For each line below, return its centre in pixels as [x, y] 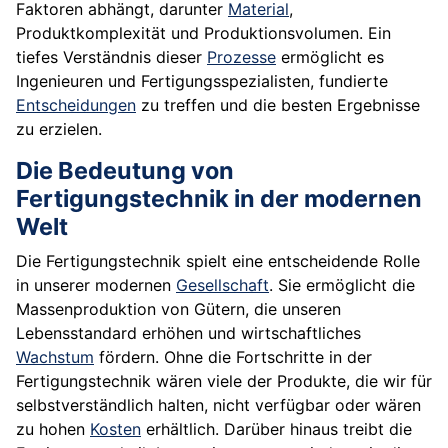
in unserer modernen [96, 285]
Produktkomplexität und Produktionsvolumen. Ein [203, 33]
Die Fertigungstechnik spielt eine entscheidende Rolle [218, 261]
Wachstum [55, 357]
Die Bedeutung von [125, 171]
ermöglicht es [330, 57]
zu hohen [53, 429]
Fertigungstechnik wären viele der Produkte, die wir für [224, 381]
